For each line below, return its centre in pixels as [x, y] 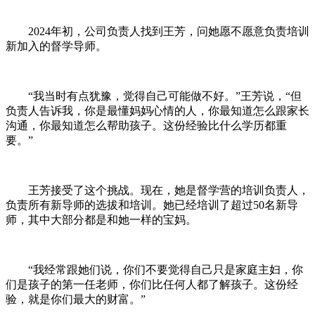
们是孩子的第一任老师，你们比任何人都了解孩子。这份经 [152, 284]
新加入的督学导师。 [56, 46]
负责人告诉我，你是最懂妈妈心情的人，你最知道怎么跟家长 [157, 110]
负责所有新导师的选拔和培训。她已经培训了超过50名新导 [152, 205]
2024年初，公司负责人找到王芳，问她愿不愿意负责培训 [169, 31]
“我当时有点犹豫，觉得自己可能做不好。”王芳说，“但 [165, 96]
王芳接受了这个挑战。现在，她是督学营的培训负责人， [169, 190]
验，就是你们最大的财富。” [76, 299]
